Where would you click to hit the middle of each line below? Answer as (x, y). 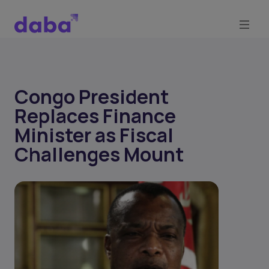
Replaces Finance (95, 116)
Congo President (92, 97)
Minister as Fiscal (94, 135)
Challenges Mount (99, 154)
